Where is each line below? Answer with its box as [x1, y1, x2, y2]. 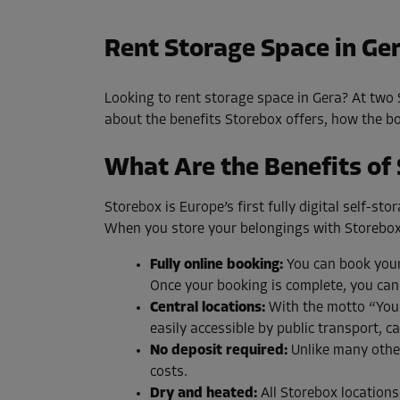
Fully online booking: [150, 258, 283, 273]
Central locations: [150, 301, 265, 316]
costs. [150, 365, 187, 380]
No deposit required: [150, 344, 287, 359]
